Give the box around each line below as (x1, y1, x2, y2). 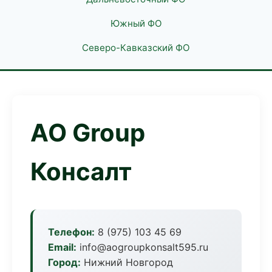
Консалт (30, 157, 132, 186)
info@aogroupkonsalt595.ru (76, 241, 208, 253)
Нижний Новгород (81, 256, 173, 268)
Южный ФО (110, 18, 162, 29)
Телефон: (48, 226, 95, 238)
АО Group (30, 118, 145, 148)
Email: (48, 241, 76, 253)
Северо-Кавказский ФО (82, 42, 190, 53)
